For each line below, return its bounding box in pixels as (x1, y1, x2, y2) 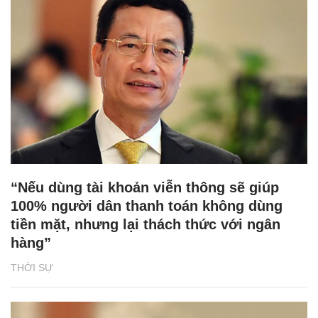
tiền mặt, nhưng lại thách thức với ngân (11, 216, 280, 233)
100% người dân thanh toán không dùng (11, 198, 283, 214)
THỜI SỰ (11, 262, 53, 274)
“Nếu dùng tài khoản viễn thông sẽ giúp (11, 180, 279, 196)
